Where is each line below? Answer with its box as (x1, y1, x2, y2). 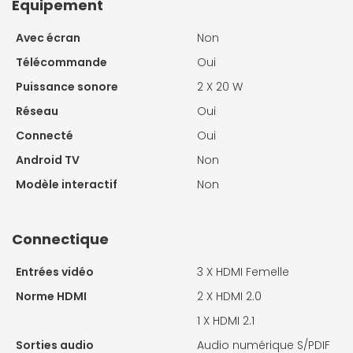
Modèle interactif (16, 176, 117, 193)
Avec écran (16, 30, 80, 46)
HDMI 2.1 (213, 313, 255, 329)
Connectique (12, 229, 109, 250)
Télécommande (16, 54, 107, 71)
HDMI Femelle (216, 264, 289, 281)
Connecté (16, 128, 73, 144)
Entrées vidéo (16, 264, 94, 281)
